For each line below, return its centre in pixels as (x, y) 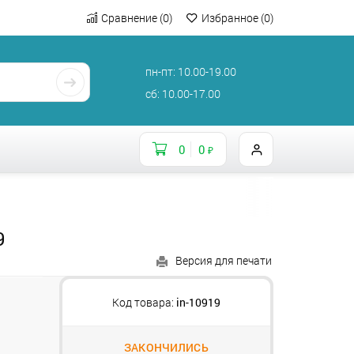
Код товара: (143, 302)
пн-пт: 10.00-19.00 (191, 72)
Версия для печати (224, 260)
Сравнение (130, 18)
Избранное (231, 18)
